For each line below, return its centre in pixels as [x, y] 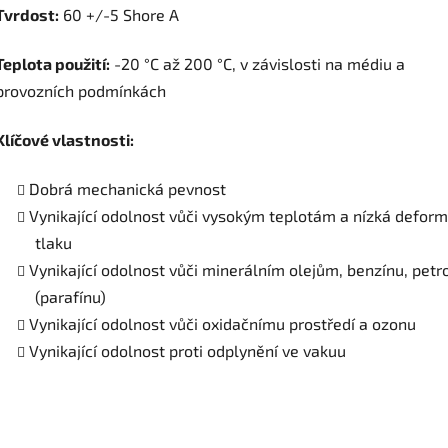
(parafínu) [70, 297]
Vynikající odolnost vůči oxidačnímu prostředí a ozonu [222, 324]
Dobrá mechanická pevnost [127, 189]
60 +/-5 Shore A [119, 15]
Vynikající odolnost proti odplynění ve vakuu [187, 351]
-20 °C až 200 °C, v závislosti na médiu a [257, 64]
